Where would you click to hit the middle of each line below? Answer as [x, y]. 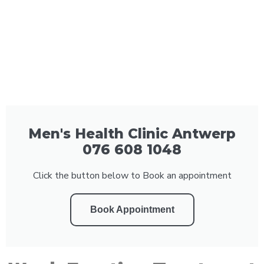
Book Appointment [132, 209]
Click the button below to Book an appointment [132, 175]
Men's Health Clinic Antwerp [132, 133]
